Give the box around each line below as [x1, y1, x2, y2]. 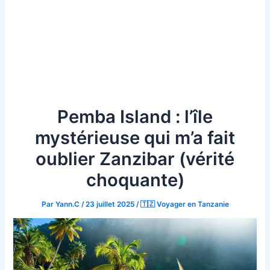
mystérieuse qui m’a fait [35, 127, 235, 148]
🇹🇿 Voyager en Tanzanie [140, 199, 229, 209]
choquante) [86, 169, 184, 190]
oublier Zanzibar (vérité [36, 148, 234, 169]
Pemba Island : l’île [57, 105, 213, 127]
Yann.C [55, 199, 81, 209]
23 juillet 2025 [85, 199, 136, 209]
